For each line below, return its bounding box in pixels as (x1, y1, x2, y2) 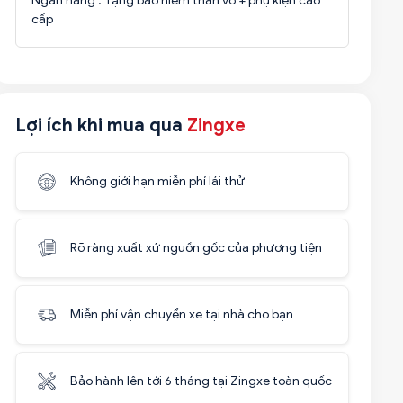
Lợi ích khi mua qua (14, 114, 187, 137)
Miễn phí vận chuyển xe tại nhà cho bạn (69, 307, 293, 322)
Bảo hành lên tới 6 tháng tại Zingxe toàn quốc (69, 373, 332, 389)
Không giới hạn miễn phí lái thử (69, 174, 245, 189)
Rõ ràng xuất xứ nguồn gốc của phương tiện (69, 240, 322, 255)
